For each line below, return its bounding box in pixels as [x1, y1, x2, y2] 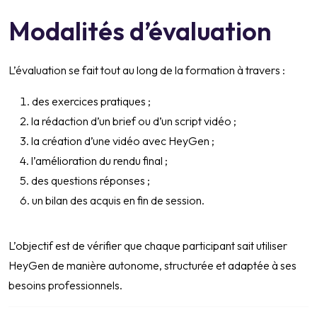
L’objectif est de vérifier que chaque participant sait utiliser [8, 238, 287, 253]
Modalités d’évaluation [8, 15, 272, 47]
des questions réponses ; [31, 173, 150, 188]
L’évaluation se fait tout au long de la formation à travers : [8, 63, 285, 78]
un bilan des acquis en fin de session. [32, 193, 204, 208]
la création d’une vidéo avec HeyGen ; [31, 134, 214, 149]
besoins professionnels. [8, 278, 122, 293]
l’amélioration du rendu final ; [31, 154, 168, 168]
